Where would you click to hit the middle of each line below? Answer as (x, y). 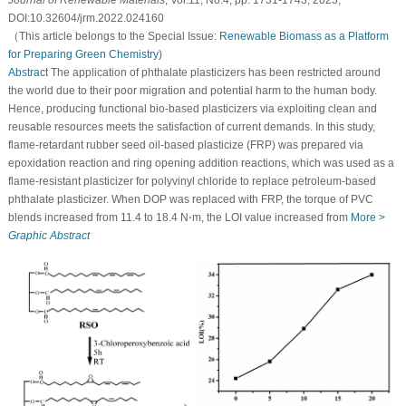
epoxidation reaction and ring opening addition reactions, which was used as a (201, 164)
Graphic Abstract (48, 236)
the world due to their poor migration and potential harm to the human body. (192, 91)
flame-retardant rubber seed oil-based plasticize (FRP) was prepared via (185, 145)
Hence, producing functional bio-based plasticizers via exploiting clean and (192, 109)
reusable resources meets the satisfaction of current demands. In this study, (191, 127)
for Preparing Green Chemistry (83, 55)
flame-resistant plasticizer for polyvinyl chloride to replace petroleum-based (192, 182)
